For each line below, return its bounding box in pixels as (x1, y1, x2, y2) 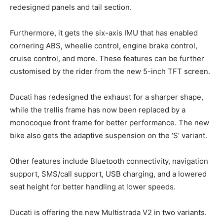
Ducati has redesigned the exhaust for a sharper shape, (10, 92, 203, 102)
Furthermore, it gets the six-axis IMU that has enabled (10, 28, 198, 38)
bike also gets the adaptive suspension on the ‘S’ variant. (10, 131, 207, 141)
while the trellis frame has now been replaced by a (10, 105, 185, 115)
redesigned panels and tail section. (10, 2, 132, 12)
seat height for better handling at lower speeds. (10, 182, 176, 192)
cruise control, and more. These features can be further (10, 54, 204, 64)
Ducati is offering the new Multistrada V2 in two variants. (10, 208, 207, 218)
